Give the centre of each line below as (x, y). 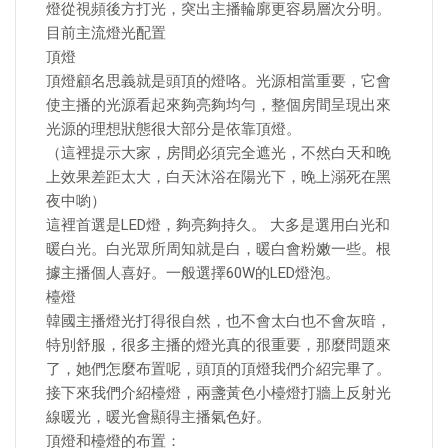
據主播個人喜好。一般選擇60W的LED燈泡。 (193, 273)
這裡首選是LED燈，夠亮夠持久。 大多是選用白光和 (218, 225)
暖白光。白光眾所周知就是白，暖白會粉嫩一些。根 (218, 249)
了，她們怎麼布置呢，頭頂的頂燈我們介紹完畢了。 (218, 369)
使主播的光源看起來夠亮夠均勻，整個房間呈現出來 (218, 105)
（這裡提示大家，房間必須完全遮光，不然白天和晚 (218, 153)
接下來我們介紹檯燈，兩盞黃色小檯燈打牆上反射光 (218, 393)
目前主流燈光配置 (106, 33)
